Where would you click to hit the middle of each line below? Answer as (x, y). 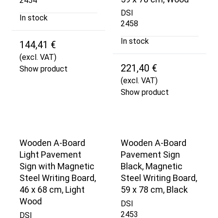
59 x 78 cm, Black (154, 190)
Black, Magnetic (152, 166)
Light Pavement (50, 155)
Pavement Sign (150, 155)
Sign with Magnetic (57, 166)
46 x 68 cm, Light (52, 190)
